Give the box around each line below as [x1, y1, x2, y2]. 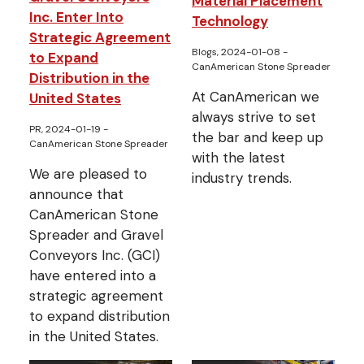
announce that [29, 184, 123, 203]
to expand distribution [29, 306, 170, 325]
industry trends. [192, 169, 292, 188]
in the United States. [29, 327, 158, 345]
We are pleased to [29, 164, 147, 183]
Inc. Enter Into [29, 7, 123, 26]
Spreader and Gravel [29, 225, 163, 244]
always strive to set [192, 108, 316, 127]
